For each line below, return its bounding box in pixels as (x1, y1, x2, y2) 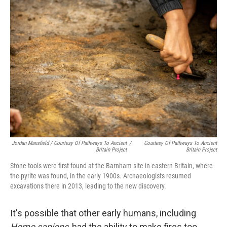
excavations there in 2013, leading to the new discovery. (10, 182, 166, 190)
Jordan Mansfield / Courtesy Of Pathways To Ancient (11, 140, 127, 146)
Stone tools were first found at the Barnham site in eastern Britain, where (10, 162, 213, 170)
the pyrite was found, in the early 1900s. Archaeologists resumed (10, 172, 191, 180)
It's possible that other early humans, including (10, 208, 196, 218)
